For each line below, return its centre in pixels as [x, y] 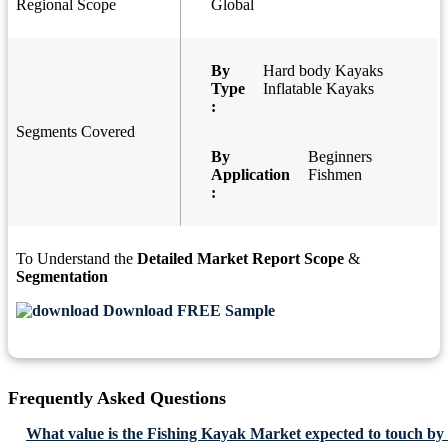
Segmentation [62, 277]
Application [250, 175]
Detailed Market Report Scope [240, 259]
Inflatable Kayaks [318, 89]
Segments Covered [75, 132]
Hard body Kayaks [323, 71]
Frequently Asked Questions [117, 398]
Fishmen [335, 175]
